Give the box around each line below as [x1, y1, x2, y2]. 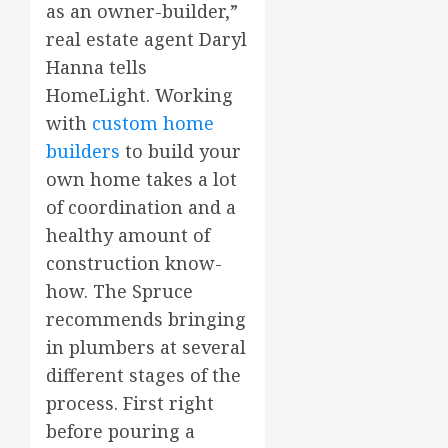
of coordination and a [46, 194, 236, 219]
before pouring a [46, 418, 195, 443]
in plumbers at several [46, 334, 246, 359]
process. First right [46, 390, 214, 415]
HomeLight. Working [46, 82, 233, 107]
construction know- [46, 250, 222, 275]
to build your [120, 138, 241, 163]
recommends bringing [46, 306, 246, 331]
